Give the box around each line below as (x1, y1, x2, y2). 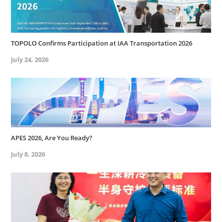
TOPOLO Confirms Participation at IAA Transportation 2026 (11, 38, 193, 48)
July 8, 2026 (11, 149, 46, 159)
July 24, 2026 (11, 55, 49, 64)
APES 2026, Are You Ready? (11, 133, 93, 142)
